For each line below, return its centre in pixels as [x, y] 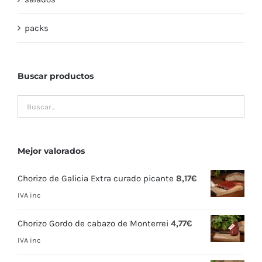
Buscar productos [56, 76]
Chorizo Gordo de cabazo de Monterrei [93, 224]
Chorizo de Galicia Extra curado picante [96, 179]
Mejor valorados [51, 151]
